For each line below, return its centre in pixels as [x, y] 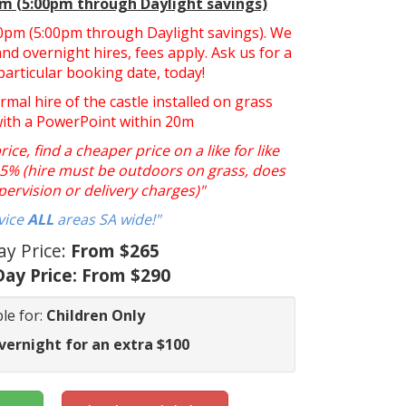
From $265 [116, 250]
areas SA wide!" [107, 219]
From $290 [126, 275]
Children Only [95, 315]
